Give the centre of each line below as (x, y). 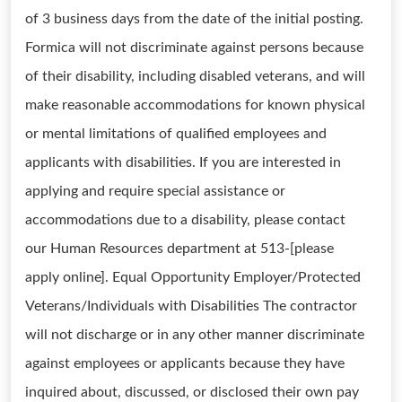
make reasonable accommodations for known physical (195, 105)
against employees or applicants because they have (185, 363)
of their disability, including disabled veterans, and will (195, 76)
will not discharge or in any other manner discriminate (195, 335)
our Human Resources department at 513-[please (179, 249)
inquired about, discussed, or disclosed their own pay (192, 392)
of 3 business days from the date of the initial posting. (194, 19)
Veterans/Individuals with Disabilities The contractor (191, 306)
